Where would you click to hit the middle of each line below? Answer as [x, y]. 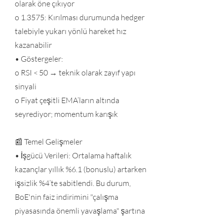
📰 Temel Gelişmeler [49, 142]
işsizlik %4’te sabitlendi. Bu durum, [73, 183]
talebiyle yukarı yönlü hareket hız [71, 31]
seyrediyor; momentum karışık [66, 114]
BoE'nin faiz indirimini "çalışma [67, 197]
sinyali [26, 86]
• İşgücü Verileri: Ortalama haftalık [73, 155]
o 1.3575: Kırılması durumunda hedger [80, 17]
